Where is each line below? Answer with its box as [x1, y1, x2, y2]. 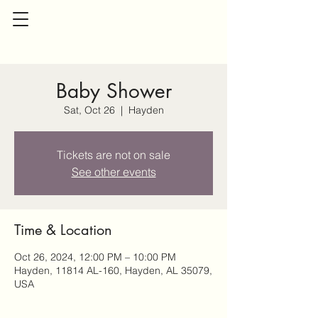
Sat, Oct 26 [63, 104, 115, 116]
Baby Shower [55, 78, 172, 104]
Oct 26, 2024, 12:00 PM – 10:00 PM [14, 251, 176, 263]
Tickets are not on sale [57, 148, 170, 162]
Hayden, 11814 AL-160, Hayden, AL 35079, [14, 264, 212, 277]
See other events [71, 165, 156, 179]
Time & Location [14, 221, 112, 239]
